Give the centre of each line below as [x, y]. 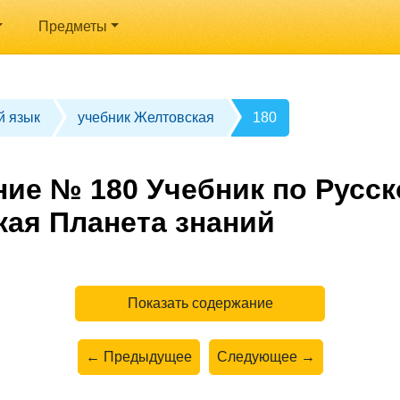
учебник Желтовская [146, 117]
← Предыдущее [138, 356]
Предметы [72, 26]
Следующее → [266, 356]
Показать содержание [200, 303]
